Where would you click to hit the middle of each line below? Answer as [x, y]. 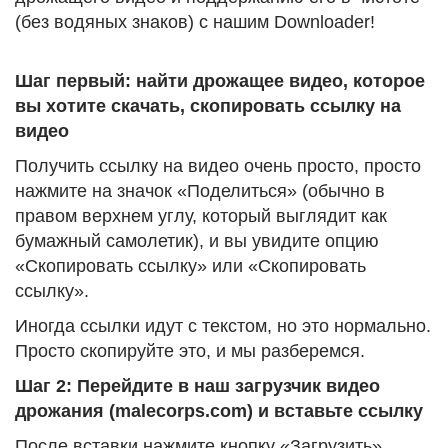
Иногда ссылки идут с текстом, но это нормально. [223, 326]
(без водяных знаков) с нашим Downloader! [195, 22]
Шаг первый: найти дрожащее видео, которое [220, 81]
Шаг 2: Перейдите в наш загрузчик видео [197, 386]
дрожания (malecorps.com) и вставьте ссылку [219, 411]
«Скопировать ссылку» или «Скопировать [190, 266]
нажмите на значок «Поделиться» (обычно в [200, 191]
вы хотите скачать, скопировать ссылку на [208, 106]
